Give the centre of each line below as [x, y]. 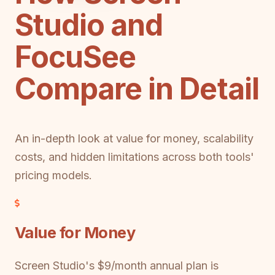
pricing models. [53, 175]
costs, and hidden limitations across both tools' [134, 157]
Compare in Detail [137, 88]
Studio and [89, 25]
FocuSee [76, 56]
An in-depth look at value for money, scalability [134, 138]
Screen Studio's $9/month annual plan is [117, 265]
